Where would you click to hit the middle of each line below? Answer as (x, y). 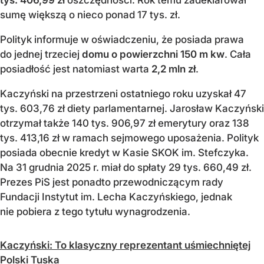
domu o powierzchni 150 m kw (153, 54)
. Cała (238, 54)
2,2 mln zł (174, 69)
